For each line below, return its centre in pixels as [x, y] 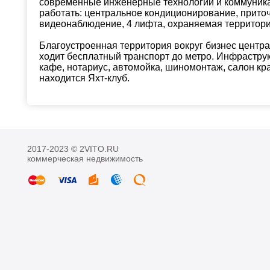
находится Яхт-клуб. [84, 78]
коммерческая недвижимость [85, 159]
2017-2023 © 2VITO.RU [73, 149]
